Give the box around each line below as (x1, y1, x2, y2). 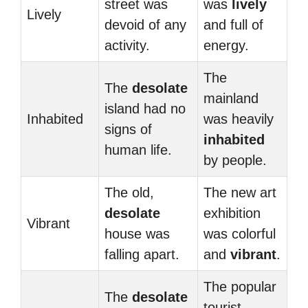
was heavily (203, 111, 274, 126)
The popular (203, 279, 276, 294)
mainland (203, 91, 258, 106)
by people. (203, 153, 267, 168)
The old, (104, 185, 154, 200)
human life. (104, 142, 172, 157)
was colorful (203, 226, 276, 241)
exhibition (203, 206, 261, 221)
